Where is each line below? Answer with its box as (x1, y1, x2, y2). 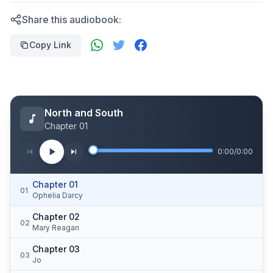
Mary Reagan (32, 223, 79, 232)
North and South (44, 107, 123, 119)
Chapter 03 (32, 244, 80, 254)
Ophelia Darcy (32, 191, 83, 200)
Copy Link (29, 40, 71, 50)
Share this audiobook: (22, 13, 121, 26)
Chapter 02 (32, 211, 80, 222)
